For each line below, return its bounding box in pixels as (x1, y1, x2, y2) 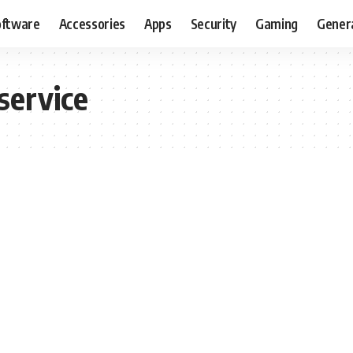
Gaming (255, 14, 298, 32)
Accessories (58, 14, 126, 32)
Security (190, 14, 236, 32)
